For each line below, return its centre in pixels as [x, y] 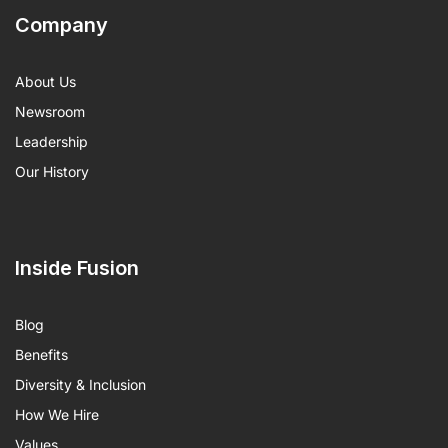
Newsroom [50, 111]
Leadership [51, 141]
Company [61, 24]
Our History [52, 171]
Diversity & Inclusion [80, 384]
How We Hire [57, 414]
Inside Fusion [77, 267]
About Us [45, 81]
